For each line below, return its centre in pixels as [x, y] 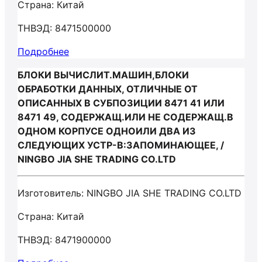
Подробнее [43, 51]
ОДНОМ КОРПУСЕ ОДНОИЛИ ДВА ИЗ [107, 131]
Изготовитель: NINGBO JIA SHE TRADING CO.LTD [130, 193]
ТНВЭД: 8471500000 [64, 28]
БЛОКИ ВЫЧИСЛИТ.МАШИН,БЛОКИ [103, 75]
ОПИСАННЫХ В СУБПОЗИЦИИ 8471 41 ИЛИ [121, 103]
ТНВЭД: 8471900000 [64, 240]
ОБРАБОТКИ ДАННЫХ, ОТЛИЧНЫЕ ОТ [108, 89]
